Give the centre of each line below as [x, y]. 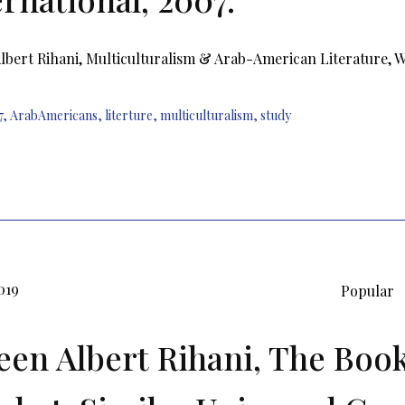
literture [129, 116]
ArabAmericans [54, 116]
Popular [367, 290]
